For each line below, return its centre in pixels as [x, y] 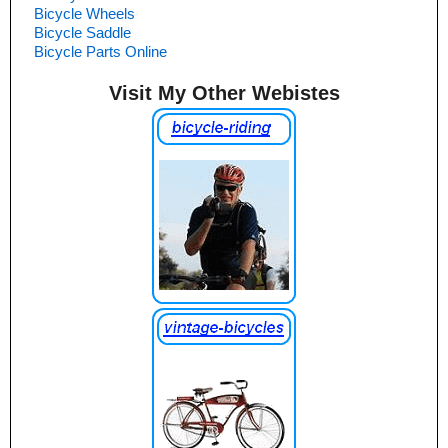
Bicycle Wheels [84, 14]
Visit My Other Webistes [224, 93]
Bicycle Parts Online [100, 52]
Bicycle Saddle [82, 33]
